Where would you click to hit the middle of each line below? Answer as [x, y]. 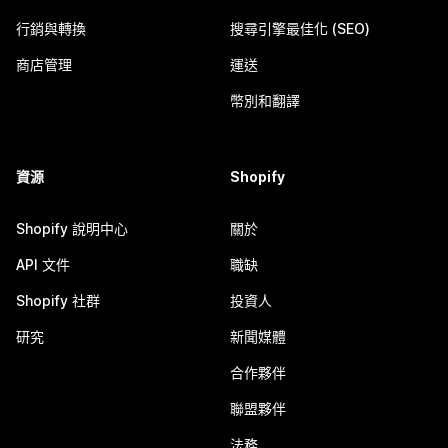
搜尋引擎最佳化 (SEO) [300, 28]
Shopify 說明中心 [72, 228]
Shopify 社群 [58, 300]
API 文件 [43, 264]
